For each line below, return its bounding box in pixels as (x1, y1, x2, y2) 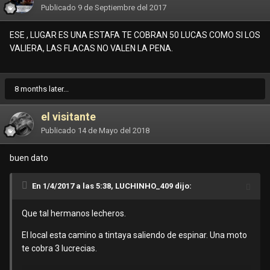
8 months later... (14, 84, 69, 94)
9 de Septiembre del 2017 (78, 3, 166, 13)
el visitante (41, 110, 96, 124)
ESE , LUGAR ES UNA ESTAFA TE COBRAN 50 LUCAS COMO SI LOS (10, 30, 260, 40)
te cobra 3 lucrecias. (22, 243, 97, 254)
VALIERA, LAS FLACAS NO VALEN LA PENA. (10, 43, 177, 54)
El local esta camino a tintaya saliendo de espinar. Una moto (22, 230, 247, 240)
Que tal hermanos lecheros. (22, 209, 126, 219)
